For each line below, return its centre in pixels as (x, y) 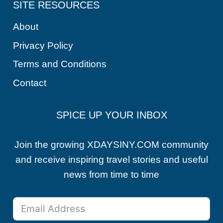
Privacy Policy (43, 45)
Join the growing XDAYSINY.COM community (111, 145)
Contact (30, 83)
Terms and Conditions (60, 64)
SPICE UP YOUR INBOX (111, 115)
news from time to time (111, 174)
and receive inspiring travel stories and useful (111, 160)
